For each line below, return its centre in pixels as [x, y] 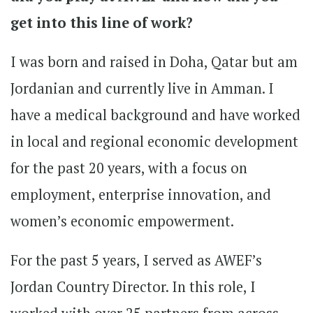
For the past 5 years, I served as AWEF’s [136, 260]
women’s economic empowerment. [122, 221]
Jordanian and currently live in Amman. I [142, 88]
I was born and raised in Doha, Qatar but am [154, 61]
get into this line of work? [102, 22]
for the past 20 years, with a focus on [129, 168]
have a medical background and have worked [155, 115]
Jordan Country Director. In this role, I [133, 286]
